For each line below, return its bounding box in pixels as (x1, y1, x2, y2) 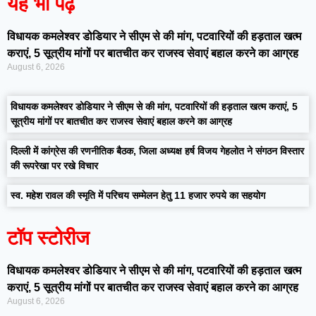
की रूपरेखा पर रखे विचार (11, 160, 98, 171)
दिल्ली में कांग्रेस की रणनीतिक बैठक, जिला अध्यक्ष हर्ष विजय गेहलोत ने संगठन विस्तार (11, 145, 304, 157)
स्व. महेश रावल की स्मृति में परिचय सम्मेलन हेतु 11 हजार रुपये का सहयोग (11, 190, 265, 201)
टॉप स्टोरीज (7, 227, 90, 249)
